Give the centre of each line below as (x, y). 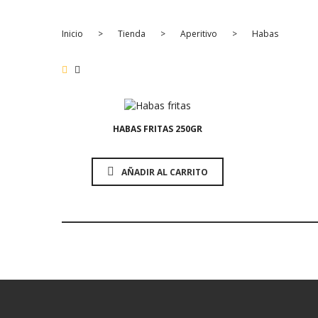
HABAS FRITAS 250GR (157, 129)
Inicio (72, 34)
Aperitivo (199, 34)
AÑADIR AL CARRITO (164, 172)
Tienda (132, 34)
